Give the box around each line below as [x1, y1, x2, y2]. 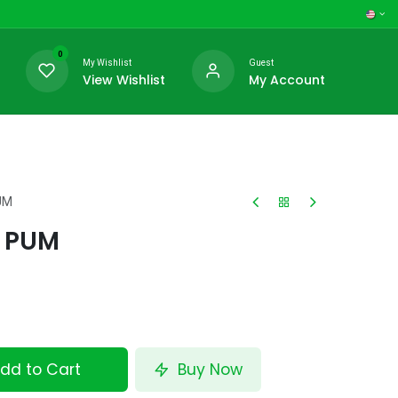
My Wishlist [82, 57, 131, 68]
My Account [248, 70, 325, 89]
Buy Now [173, 359, 243, 380]
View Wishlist [82, 70, 165, 89]
